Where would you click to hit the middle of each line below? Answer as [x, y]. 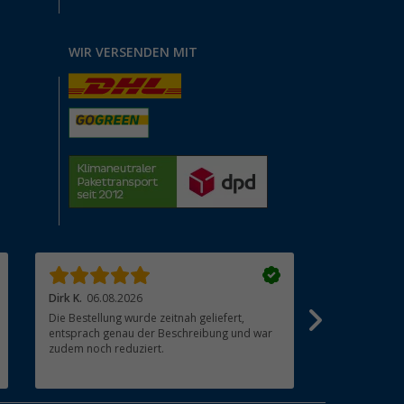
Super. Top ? [365, 318]
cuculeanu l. [364, 298]
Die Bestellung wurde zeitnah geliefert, [147, 318]
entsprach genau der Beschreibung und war [161, 333]
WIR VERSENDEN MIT [133, 53]
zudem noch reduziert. [107, 349]
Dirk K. [66, 298]
